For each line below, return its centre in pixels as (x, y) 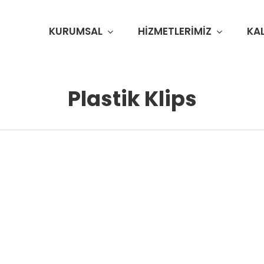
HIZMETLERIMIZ (175, 31)
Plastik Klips (132, 99)
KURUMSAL (76, 31)
